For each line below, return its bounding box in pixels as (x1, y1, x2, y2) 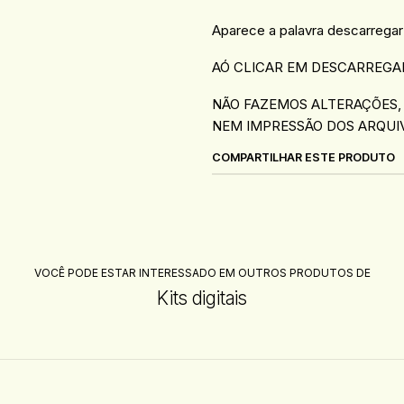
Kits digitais (157, 286, 247, 309)
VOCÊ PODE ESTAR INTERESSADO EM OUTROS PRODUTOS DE (33, 265, 371, 280)
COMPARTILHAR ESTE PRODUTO (212, 150, 396, 164)
